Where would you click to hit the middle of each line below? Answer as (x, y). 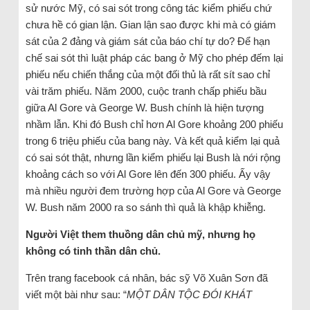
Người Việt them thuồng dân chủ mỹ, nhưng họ (140, 234)
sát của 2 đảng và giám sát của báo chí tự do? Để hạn (147, 41)
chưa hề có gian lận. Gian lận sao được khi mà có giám (151, 24)
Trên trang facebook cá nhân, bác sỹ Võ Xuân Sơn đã (146, 277)
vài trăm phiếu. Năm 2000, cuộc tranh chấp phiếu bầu (146, 91)
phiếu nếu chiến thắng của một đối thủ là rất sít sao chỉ (147, 74)
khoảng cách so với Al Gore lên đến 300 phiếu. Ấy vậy (148, 174)
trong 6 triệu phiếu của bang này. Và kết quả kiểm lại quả (152, 140)
